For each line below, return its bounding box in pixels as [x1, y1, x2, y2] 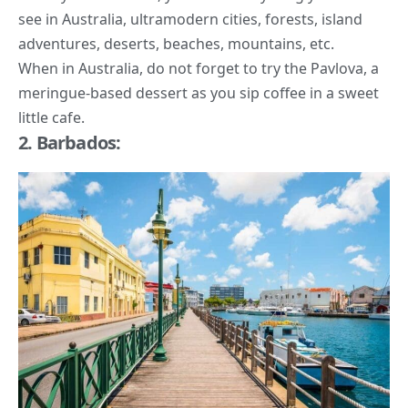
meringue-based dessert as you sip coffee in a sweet [18, 83, 379, 104]
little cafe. [18, 107, 85, 128]
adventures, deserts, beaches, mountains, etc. [18, 34, 334, 55]
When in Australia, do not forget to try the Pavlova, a [18, 58, 379, 79]
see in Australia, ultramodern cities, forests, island [18, 9, 362, 30]
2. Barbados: [18, 130, 121, 156]
